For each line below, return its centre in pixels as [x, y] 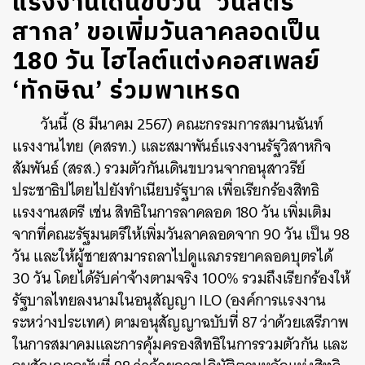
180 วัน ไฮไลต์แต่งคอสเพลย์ [166, 62]
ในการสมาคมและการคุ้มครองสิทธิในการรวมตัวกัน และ [180, 344]
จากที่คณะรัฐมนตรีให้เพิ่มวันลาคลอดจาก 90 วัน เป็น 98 [181, 234]
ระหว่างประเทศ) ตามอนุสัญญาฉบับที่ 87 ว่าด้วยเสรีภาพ [180, 322]
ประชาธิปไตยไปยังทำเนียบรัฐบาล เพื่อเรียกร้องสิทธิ [166, 190]
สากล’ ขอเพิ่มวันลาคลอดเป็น [167, 33]
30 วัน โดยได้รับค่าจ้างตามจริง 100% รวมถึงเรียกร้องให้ [181, 278]
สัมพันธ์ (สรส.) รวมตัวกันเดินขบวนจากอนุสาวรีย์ [159, 168]
